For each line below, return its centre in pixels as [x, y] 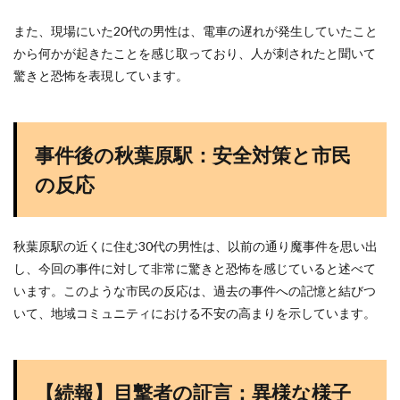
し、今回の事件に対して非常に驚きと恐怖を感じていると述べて [195, 268]
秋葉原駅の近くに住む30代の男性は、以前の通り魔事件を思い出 [196, 246]
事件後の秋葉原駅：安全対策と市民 [193, 155]
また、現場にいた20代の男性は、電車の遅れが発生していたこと [196, 31]
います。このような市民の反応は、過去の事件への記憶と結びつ [195, 291]
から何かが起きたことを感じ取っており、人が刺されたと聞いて [195, 53]
